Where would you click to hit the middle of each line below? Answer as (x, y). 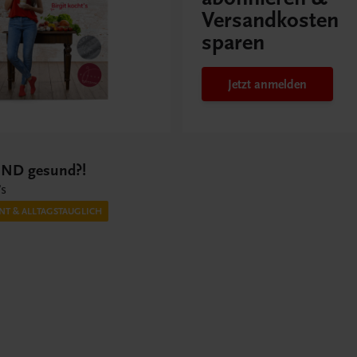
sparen (233, 43)
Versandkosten (270, 21)
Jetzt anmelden (267, 84)
